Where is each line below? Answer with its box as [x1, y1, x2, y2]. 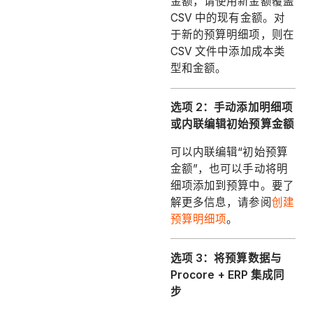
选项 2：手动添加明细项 [170, 101, 293, 115]
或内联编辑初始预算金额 [170, 117, 294, 131]
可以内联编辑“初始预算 [170, 145, 288, 159]
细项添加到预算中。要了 [170, 178, 294, 192]
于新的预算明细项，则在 [170, 28, 294, 42]
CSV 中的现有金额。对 [170, 11, 285, 25]
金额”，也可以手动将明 [170, 161, 288, 175]
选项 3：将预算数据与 [170, 251, 282, 265]
